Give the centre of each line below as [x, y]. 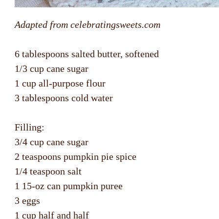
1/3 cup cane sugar [52, 69]
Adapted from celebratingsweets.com [88, 25]
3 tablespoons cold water [64, 98]
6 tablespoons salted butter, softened [87, 54]
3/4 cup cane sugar [52, 142]
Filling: [30, 127]
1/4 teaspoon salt [48, 171]
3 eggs [27, 201]
